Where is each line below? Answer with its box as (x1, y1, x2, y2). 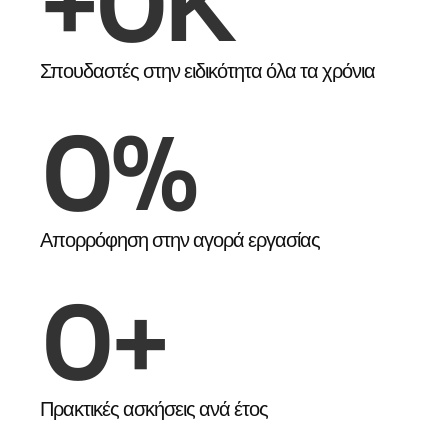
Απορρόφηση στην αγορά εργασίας (40, 227, 320, 253)
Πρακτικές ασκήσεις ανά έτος (40, 396, 268, 422)
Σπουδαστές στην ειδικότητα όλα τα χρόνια (40, 58, 375, 84)
